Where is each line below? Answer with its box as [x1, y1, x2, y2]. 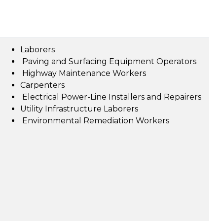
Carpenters [20, 80, 65, 90]
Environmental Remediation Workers [20, 116, 169, 125]
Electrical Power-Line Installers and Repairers [20, 92, 201, 102]
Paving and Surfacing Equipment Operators [20, 57, 196, 66]
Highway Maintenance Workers [20, 69, 146, 78]
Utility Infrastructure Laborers [20, 104, 138, 113]
